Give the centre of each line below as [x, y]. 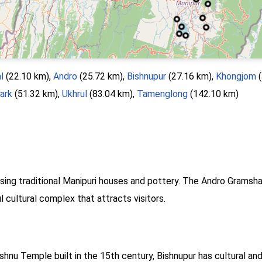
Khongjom [236, 76]
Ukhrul [75, 94]
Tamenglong [162, 94]
